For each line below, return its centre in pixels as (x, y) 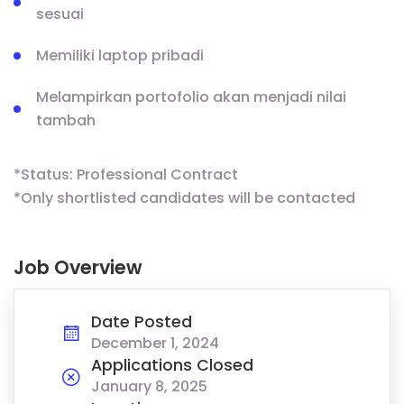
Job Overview (78, 267)
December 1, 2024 (155, 343)
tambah (66, 120)
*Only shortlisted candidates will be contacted (184, 197)
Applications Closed (172, 365)
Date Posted (142, 321)
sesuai (60, 14)
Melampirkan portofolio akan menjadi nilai (191, 96)
